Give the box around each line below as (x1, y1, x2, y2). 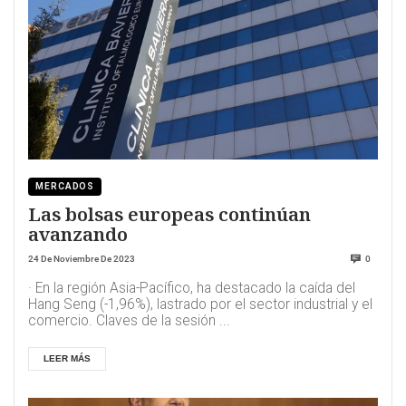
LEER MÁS (43, 353, 91, 363)
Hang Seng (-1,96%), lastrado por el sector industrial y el (28, 296, 372, 313)
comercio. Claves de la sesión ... (28, 313, 230, 329)
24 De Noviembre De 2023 (28, 254, 135, 264)
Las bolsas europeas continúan (28, 201, 311, 227)
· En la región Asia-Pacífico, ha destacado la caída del (28, 280, 355, 296)
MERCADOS (35, 181, 95, 192)
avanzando (28, 221, 128, 247)
